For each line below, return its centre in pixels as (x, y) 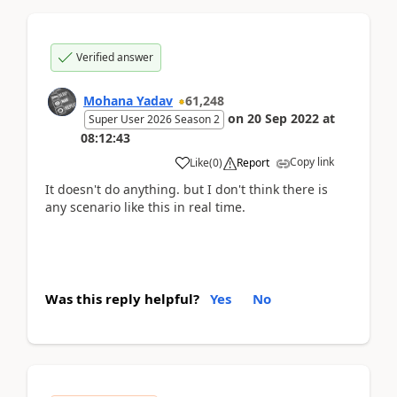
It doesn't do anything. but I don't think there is (187, 189)
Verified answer (115, 57)
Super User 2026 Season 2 (154, 119)
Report (253, 162)
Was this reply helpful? (122, 299)
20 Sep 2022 (283, 118)
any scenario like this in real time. (145, 206)
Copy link (312, 161)
